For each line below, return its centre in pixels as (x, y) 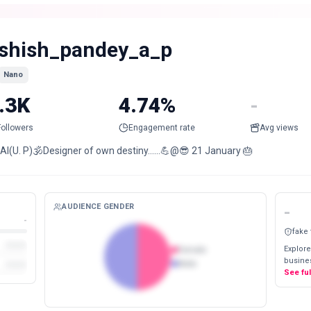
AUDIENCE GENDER (98, 206)
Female (192, 250)
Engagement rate (161, 127)
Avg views (279, 127)
